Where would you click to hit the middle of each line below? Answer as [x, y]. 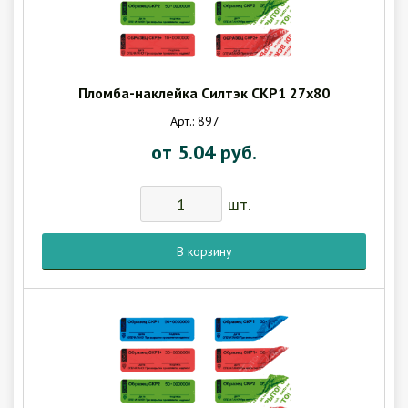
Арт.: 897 [194, 122]
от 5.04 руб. [204, 153]
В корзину [209, 251]
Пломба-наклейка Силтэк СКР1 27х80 [204, 93]
